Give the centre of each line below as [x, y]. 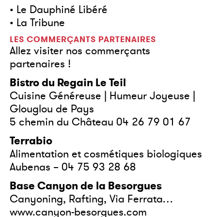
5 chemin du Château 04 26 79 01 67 [100, 122]
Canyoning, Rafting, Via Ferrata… [91, 199]
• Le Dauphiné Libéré [59, 10]
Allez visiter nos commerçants [80, 51]
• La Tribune [37, 23]
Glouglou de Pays [52, 109]
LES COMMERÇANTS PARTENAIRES [83, 40]
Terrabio [31, 141]
